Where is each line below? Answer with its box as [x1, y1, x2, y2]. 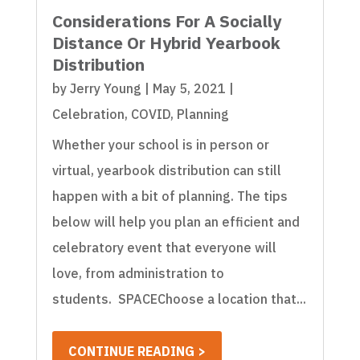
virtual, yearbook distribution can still [51, 162, 281, 178]
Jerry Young [69, 80, 141, 96]
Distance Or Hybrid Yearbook [51, 31, 280, 54]
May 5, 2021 [152, 80, 226, 96]
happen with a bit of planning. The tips [51, 187, 288, 204]
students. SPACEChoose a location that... [51, 290, 306, 307]
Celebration [51, 105, 125, 122]
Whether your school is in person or [51, 136, 269, 153]
